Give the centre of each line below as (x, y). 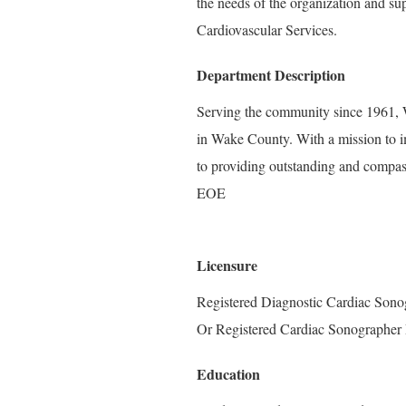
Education (228, 374)
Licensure (227, 265)
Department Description (271, 75)
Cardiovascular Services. (267, 29)
